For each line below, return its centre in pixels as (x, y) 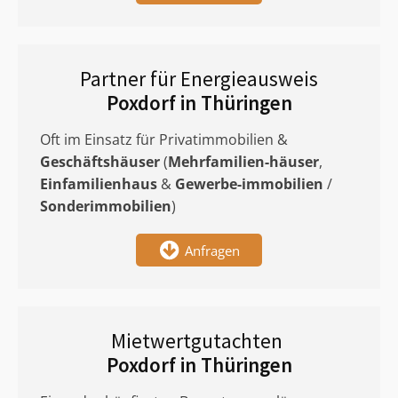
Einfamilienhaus (99, 184)
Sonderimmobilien (106, 206)
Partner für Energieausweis (199, 79)
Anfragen (212, 250)
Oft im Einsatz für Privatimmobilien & (164, 139)
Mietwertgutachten (199, 341)
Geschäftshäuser (100, 162)
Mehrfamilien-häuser (243, 162)
